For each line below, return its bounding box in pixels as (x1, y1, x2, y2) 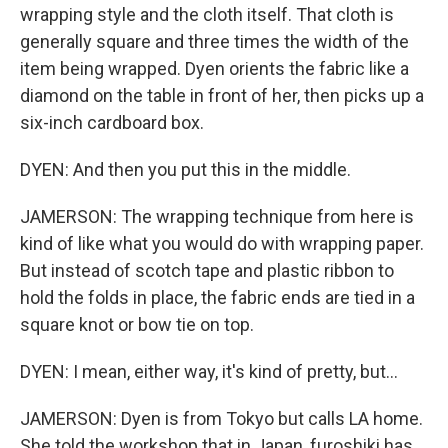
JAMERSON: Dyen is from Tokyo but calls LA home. (20, 408, 423, 429)
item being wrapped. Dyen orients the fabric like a (20, 58, 409, 79)
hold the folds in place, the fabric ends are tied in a (20, 287, 415, 308)
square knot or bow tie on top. (20, 314, 254, 335)
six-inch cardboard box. (20, 112, 204, 133)
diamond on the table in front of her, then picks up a (20, 85, 424, 106)
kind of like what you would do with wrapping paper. (20, 233, 424, 254)
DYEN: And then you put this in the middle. (20, 159, 351, 180)
